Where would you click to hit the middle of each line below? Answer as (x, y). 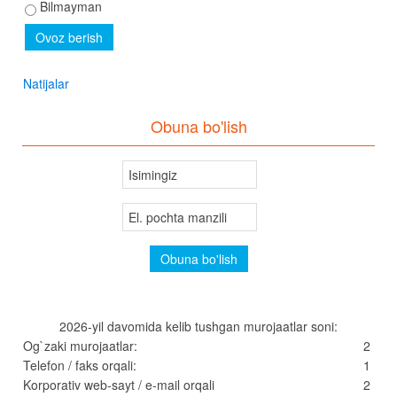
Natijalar (46, 84)
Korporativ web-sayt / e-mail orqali (119, 385)
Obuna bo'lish (198, 126)
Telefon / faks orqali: (80, 366)
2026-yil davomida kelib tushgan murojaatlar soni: (198, 327)
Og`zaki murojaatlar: (80, 346)
